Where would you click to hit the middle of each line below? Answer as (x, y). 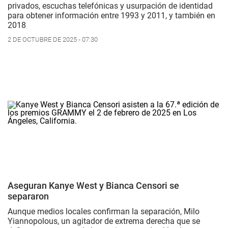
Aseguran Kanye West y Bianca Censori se (93, 186)
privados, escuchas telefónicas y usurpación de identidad (110, 6)
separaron (28, 196)
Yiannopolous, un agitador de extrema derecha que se (104, 221)
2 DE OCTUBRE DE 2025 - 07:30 (53, 40)
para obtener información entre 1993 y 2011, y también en (111, 16)
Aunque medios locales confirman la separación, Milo (104, 212)
